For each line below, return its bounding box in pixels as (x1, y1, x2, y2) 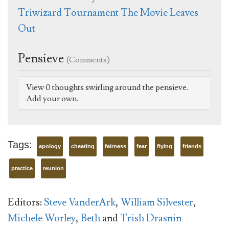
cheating (71, 143, 95, 150)
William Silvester (121, 196, 193, 210)
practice (11, 165, 33, 172)
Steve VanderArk (44, 196, 116, 210)
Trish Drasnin (120, 212, 181, 225)
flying (157, 143, 172, 150)
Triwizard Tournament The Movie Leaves (18, 6, 198, 20)
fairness (105, 143, 126, 150)
